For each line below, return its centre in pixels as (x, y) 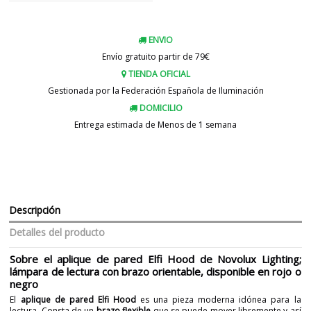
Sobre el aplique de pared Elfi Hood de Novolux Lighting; (155, 259)
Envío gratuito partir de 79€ (155, 56)
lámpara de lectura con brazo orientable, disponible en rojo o (155, 271)
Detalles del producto (57, 233)
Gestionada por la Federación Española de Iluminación (155, 90)
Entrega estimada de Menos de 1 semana (155, 124)
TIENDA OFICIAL (158, 74)
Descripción (35, 210)
